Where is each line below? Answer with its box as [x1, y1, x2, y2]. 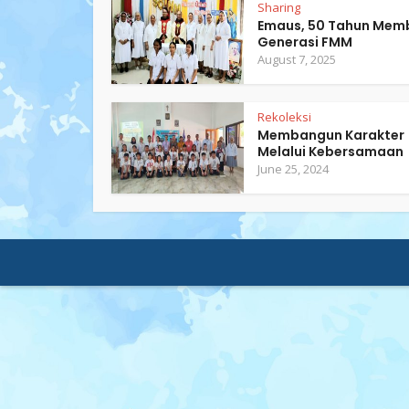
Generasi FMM [257, 33, 352, 51]
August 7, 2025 [257, 51, 336, 68]
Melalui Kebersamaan [257, 142, 404, 161]
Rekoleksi [257, 109, 311, 125]
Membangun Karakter [257, 126, 404, 144]
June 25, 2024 [257, 161, 329, 177]
